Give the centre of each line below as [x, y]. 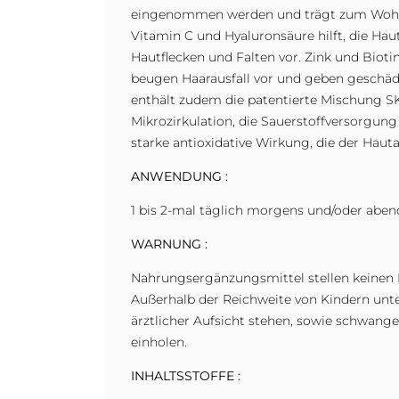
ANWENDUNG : [179, 176]
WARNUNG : [169, 244]
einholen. [159, 342]
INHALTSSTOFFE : [186, 375]
